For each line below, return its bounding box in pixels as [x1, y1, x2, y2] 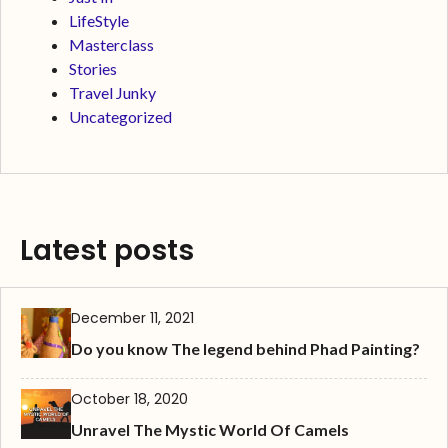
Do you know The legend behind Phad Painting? [71, 339, 420, 359]
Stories [69, 59, 117, 79]
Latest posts [20, 231, 194, 271]
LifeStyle [69, 11, 129, 31]
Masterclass [69, 35, 154, 55]
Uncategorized [69, 107, 172, 127]
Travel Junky [69, 83, 156, 103]
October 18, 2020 [71, 389, 188, 410]
